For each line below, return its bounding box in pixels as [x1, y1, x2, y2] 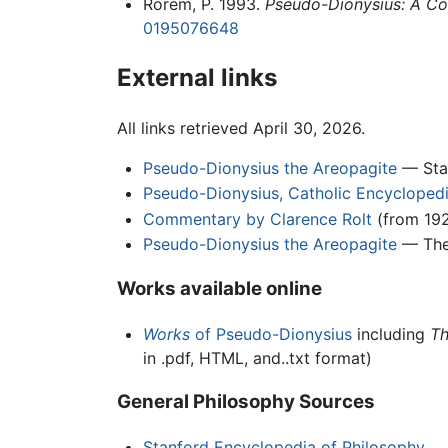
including [351, 323, 430, 344]
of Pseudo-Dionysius [189, 323, 352, 344]
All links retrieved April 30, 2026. [117, 117, 365, 138]
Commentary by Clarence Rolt [142, 208, 372, 229]
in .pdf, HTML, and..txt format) [142, 347, 372, 368]
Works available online [117, 277, 322, 300]
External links [117, 62, 277, 92]
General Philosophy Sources [117, 390, 375, 414]
